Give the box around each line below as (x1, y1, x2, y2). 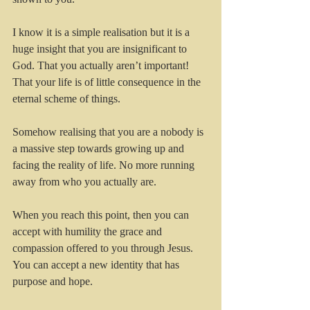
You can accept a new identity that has (12, 259, 182, 271)
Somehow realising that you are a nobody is (12, 126, 206, 138)
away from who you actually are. (12, 176, 156, 188)
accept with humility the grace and (12, 226, 165, 238)
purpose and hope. (12, 275, 95, 288)
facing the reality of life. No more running (12, 159, 197, 172)
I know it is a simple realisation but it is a (12, 26, 192, 39)
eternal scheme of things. (12, 93, 126, 105)
